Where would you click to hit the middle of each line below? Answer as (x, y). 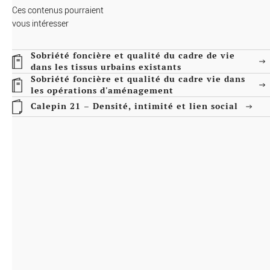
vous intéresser (40, 23)
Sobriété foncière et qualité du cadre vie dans (138, 79)
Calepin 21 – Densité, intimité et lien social (134, 106)
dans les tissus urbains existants (106, 67)
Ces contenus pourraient (58, 10)
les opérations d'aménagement (102, 90)
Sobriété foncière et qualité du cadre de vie (133, 55)
